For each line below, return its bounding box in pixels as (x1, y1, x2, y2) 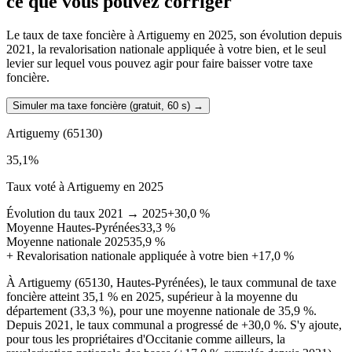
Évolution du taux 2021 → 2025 (6, 207, 167, 221)
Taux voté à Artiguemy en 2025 (6, 180, 163, 194)
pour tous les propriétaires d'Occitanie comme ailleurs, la (6, 332, 285, 346)
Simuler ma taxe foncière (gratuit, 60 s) (13, 100, 190, 112)
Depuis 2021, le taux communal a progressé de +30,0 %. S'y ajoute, (6, 318, 342, 332)
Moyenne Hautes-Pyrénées (6, 221, 140, 235)
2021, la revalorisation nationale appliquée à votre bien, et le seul (6, 42, 326, 57)
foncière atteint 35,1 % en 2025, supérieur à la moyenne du (6, 290, 298, 304)
